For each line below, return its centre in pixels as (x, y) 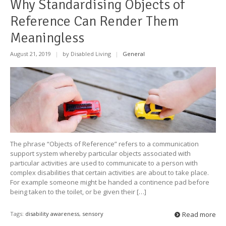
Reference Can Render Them (94, 21)
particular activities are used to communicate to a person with (104, 163)
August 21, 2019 (31, 54)
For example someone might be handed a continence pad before (110, 182)
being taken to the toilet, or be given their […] (78, 192)
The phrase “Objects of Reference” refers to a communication (104, 144)
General (134, 54)
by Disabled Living (87, 54)
